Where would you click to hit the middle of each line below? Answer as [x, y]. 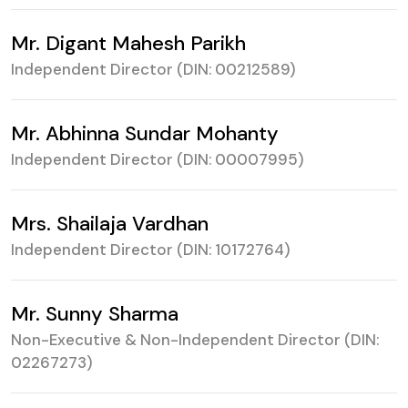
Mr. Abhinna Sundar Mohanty [145, 133]
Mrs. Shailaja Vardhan [110, 224]
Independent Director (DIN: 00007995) [158, 159]
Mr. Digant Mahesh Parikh [128, 43]
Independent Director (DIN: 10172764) [151, 250]
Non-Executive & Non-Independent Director [178, 340]
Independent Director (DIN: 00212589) [153, 69]
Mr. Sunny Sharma [95, 314]
